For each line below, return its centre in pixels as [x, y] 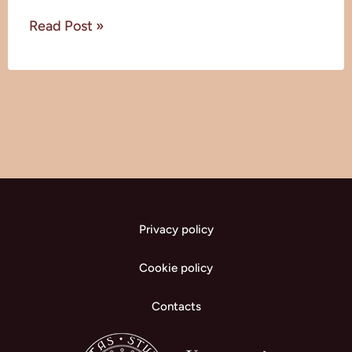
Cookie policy [176, 268]
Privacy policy [176, 230]
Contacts [176, 307]
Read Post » [66, 26]
